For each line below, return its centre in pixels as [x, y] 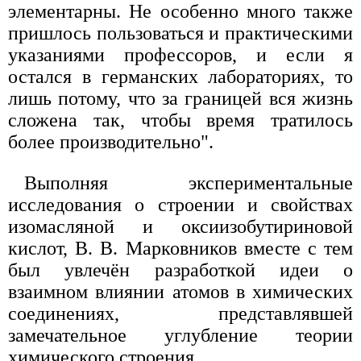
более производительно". [111, 142]
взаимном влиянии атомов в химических [180, 292]
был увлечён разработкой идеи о [180, 270]
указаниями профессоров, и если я [180, 55]
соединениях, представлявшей [180, 314]
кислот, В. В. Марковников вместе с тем [180, 249]
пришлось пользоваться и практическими [180, 33]
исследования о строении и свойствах [180, 205]
